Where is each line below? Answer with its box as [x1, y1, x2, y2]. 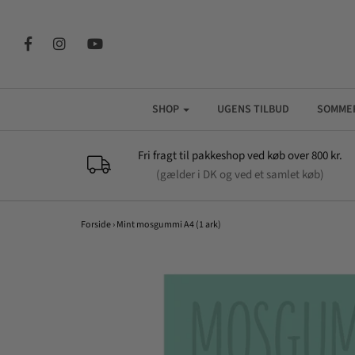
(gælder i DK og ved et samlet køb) [156, 166, 324, 183]
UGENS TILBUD [217, 101, 289, 117]
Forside [80, 218, 111, 231]
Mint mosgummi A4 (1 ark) [116, 218, 221, 231]
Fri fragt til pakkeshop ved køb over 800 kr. [138, 147, 342, 164]
